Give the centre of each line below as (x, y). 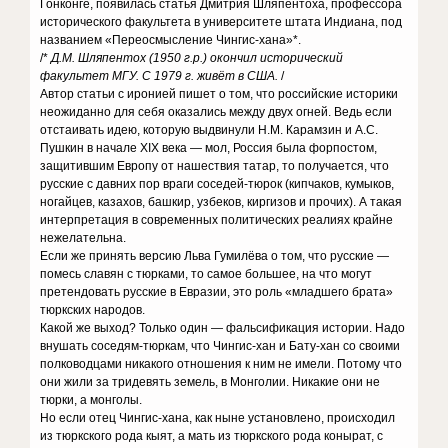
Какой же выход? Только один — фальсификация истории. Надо (223, 328)
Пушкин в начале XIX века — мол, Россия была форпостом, (209, 148)
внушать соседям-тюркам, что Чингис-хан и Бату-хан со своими (220, 346)
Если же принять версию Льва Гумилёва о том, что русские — (215, 256)
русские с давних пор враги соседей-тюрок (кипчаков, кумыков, (217, 184)
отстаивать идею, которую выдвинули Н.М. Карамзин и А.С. (209, 130)
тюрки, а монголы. (91, 400)
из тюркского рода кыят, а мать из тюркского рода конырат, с (212, 436)
